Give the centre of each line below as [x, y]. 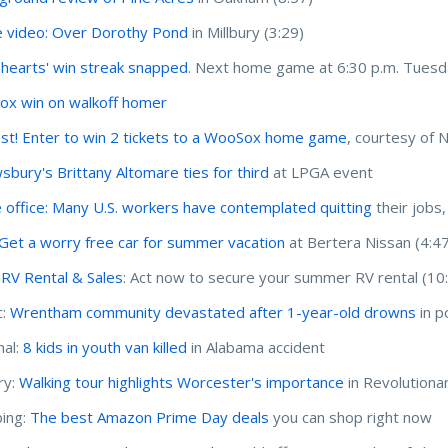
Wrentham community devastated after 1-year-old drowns [213, 311]
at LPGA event [321, 171]
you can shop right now [351, 416]
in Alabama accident [256, 346]
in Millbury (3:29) [248, 31]
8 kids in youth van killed [105, 346]
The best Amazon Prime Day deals [150, 416]
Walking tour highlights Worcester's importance [182, 381]
